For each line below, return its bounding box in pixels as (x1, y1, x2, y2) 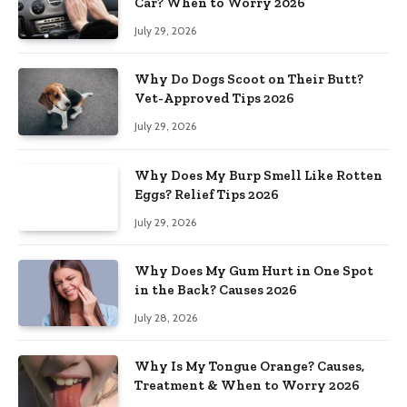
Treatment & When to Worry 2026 (134, 377, 360, 394)
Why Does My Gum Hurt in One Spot (134, 263, 373, 280)
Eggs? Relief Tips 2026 (134, 185, 279, 203)
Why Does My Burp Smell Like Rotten (134, 166, 382, 184)
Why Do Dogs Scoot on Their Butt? (134, 71, 363, 88)
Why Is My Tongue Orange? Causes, (134, 358, 364, 375)
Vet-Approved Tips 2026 (134, 90, 294, 107)
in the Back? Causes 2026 (134, 282, 297, 299)
